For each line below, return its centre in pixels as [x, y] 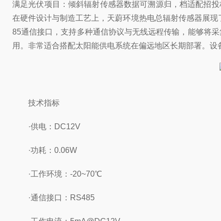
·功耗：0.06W [45, 150]
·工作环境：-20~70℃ [57, 174]
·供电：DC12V [46, 127]
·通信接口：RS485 [54, 198]
